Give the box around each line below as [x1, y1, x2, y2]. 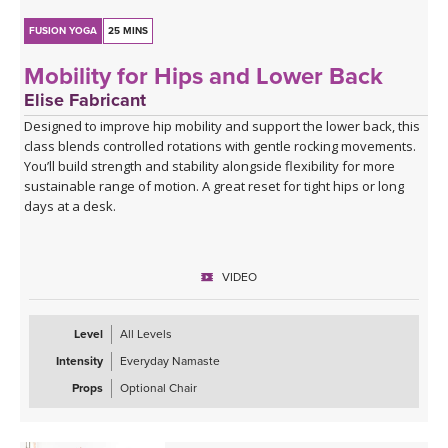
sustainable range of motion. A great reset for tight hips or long [24, 176, 405, 195]
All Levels [120, 326, 172, 341]
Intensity [56, 353, 103, 368]
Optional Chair [120, 380, 197, 395]
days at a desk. [24, 196, 117, 215]
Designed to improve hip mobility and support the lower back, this [24, 116, 421, 135]
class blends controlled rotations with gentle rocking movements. [24, 136, 417, 155]
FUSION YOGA [29, 24, 98, 37]
